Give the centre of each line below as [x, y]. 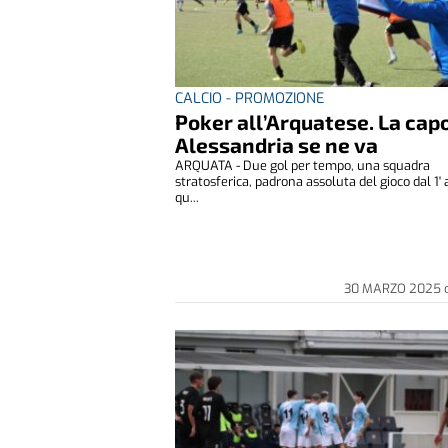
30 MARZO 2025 [394, 289]
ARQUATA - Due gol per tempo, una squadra [303, 166]
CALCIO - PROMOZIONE [250, 99]
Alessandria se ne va [277, 145]
